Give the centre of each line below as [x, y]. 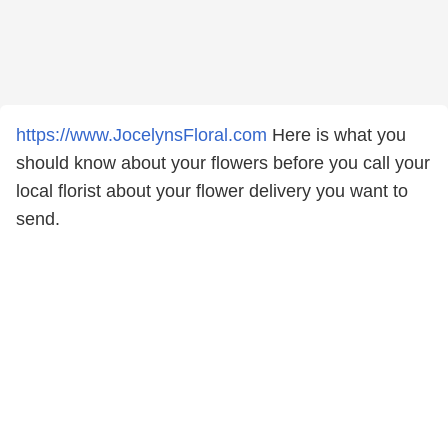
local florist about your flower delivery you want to [212, 191]
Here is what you [336, 135]
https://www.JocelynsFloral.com [141, 135]
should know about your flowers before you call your [223, 163]
